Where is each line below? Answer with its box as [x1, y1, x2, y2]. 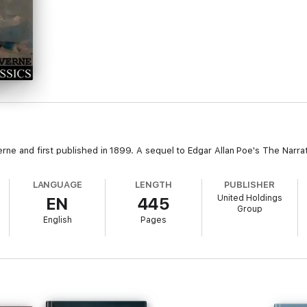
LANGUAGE [32, 180, 83, 190]
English [42, 215, 72, 225]
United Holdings [217, 193, 282, 203]
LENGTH [135, 180, 172, 190]
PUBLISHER [224, 180, 275, 190]
